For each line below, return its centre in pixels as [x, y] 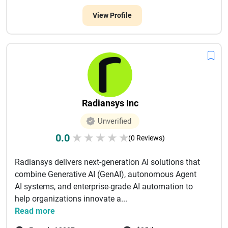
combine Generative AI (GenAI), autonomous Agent [106, 174]
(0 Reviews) [146, 138]
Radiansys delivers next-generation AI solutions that [107, 162]
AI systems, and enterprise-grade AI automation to [104, 187]
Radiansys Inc [110, 103]
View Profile [112, 15]
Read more [35, 211]
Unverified [115, 121]
